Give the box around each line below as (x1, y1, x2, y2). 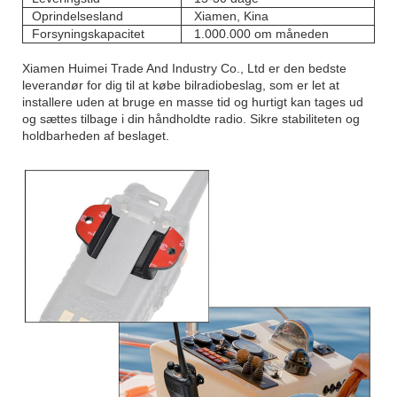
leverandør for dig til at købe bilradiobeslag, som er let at (22, 78, 339, 93)
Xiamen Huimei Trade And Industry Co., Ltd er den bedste (22, 61, 346, 76)
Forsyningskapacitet (32, 27, 144, 42)
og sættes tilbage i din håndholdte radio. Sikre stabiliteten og (22, 112, 360, 127)
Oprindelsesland (32, 9, 123, 24)
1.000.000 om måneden (191, 27, 329, 42)
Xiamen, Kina (191, 9, 269, 24)
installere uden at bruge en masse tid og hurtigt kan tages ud (22, 95, 363, 110)
